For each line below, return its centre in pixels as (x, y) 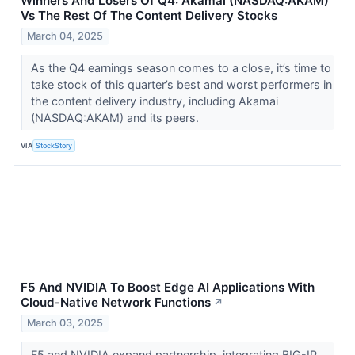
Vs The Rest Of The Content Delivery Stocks (149, 15)
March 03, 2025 (65, 323)
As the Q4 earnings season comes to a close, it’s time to (181, 67)
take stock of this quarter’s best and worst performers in (181, 84)
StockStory (54, 146)
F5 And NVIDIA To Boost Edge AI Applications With (168, 287)
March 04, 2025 (65, 36)
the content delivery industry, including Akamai (154, 101)
